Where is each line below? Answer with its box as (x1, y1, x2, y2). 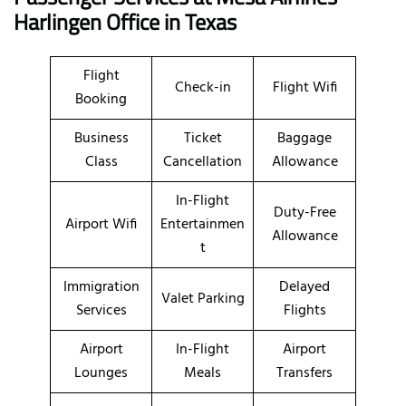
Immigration (63, 275, 140, 299)
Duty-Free (273, 200, 336, 225)
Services (75, 298, 127, 323)
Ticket (183, 126, 222, 150)
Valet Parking (160, 286, 245, 311)
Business (73, 126, 129, 150)
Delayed (279, 275, 330, 299)
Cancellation (163, 150, 242, 174)
